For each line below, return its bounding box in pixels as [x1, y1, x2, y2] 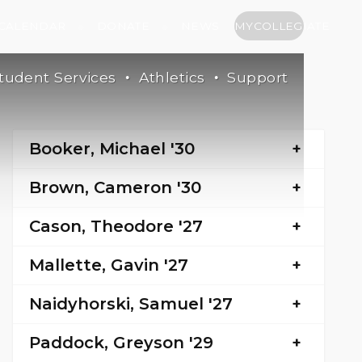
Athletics [138, 68, 205, 86]
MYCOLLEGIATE [234, 19, 330, 32]
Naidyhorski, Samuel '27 [28, 293, 233, 314]
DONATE [97, 19, 150, 32]
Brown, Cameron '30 [28, 177, 201, 197]
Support [227, 68, 288, 86]
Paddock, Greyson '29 [28, 332, 213, 352]
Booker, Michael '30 [28, 138, 195, 158]
